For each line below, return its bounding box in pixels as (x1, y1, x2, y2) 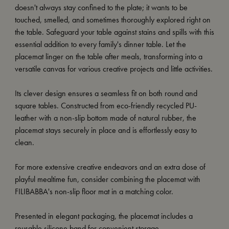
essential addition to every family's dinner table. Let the (14, 39, 186, 50)
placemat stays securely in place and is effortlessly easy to (14, 125, 197, 136)
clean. (14, 137, 34, 148)
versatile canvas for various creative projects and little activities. (14, 63, 213, 75)
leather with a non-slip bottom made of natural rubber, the (14, 112, 196, 124)
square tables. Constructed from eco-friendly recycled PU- (14, 100, 197, 111)
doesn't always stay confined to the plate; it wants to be (14, 2, 188, 13)
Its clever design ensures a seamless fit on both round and (14, 88, 197, 99)
